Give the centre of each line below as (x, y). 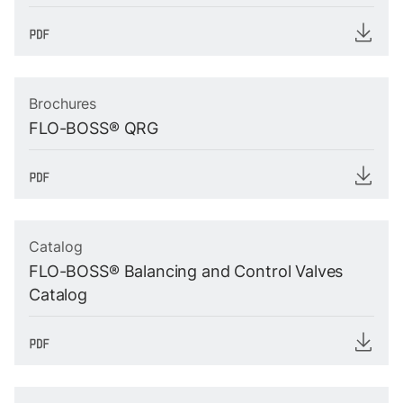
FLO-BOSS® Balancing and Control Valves (186, 271)
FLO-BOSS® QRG (94, 128)
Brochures (63, 103)
